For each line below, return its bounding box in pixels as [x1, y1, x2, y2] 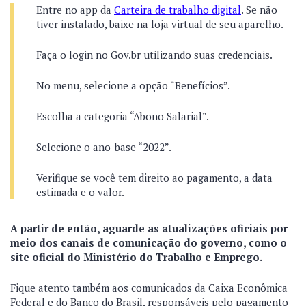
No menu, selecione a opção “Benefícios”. [36, 79, 230, 92]
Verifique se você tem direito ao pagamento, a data [36, 171, 273, 184]
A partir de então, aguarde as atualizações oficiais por [10, 221, 288, 235]
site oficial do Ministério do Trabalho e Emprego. [10, 250, 262, 264]
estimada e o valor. [36, 185, 124, 199]
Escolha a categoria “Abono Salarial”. [36, 109, 209, 123]
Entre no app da [36, 3, 114, 16]
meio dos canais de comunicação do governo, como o [10, 236, 287, 249]
